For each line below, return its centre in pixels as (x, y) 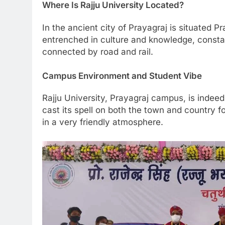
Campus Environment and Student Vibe (122, 76)
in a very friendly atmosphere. (103, 122)
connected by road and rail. (98, 52)
